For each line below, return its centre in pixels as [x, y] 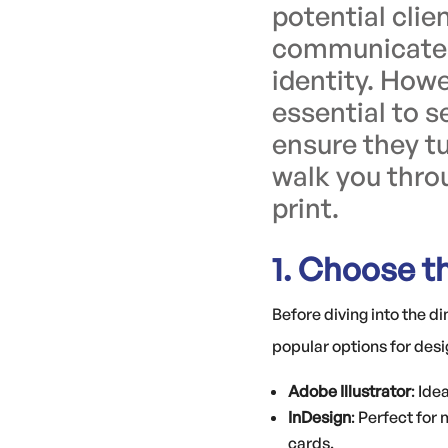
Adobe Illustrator [349, 391]
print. [305, 207]
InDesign [319, 417]
